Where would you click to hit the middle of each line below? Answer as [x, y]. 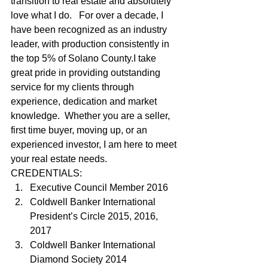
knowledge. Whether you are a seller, [92, 115]
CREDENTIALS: [48, 173]
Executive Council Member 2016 [99, 187]
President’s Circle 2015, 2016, [95, 216]
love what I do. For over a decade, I [88, 15]
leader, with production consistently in [91, 44]
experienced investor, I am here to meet [95, 144]
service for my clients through [74, 87]
